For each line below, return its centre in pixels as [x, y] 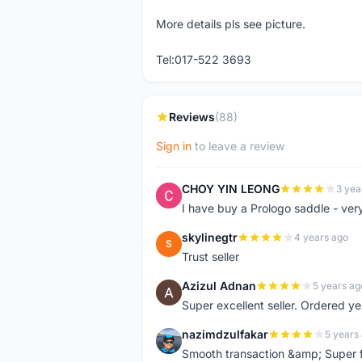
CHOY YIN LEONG [231, 189]
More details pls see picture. [231, 24]
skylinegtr [210, 237]
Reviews [192, 117]
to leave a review [238, 146]
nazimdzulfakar [225, 334]
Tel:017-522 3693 [204, 59]
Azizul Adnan [219, 286]
